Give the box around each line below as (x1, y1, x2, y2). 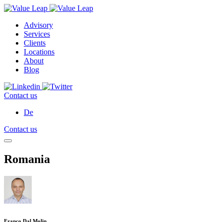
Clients (24, 39, 46, 47)
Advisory (24, 21, 53, 29)
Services (24, 30, 50, 38)
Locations (24, 48, 55, 56)
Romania (4, 152, 50, 166)
